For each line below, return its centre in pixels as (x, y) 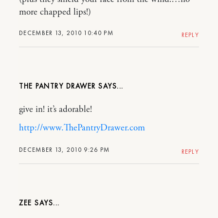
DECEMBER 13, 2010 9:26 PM (64, 150)
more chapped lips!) (55, 12)
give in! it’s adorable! (55, 110)
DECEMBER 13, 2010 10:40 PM (66, 33)
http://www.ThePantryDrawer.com (82, 128)
